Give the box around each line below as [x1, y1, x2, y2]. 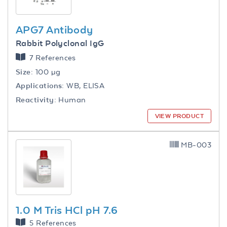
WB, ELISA [64, 81, 105, 90]
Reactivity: [16, 95, 56, 104]
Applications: [16, 81, 64, 90]
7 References [29, 53, 76, 62]
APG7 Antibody [16, 23, 93, 36]
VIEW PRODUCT [155, 112, 204, 120]
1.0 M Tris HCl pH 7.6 [16, 203, 118, 216]
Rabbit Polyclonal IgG [16, 38, 104, 48]
